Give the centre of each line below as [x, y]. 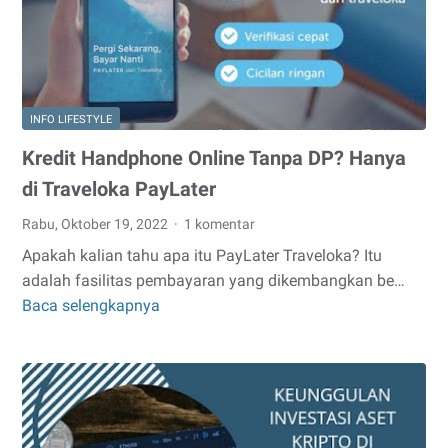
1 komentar [220, 223]
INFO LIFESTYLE [71, 119]
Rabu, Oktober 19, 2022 [96, 223]
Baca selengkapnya [91, 305]
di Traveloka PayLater [119, 188]
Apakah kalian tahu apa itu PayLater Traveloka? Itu [202, 255]
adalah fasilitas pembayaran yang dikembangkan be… [213, 280]
